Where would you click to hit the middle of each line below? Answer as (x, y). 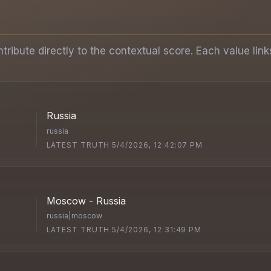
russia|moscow (75, 216)
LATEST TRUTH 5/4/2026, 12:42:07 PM (125, 145)
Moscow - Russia (87, 201)
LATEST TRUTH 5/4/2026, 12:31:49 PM (124, 230)
